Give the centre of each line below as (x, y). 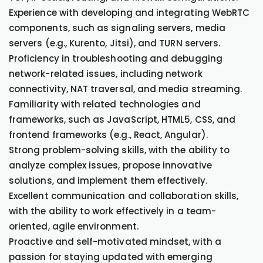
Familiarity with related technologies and (105, 104)
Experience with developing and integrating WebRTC (129, 13)
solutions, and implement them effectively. (108, 181)
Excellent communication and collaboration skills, (124, 196)
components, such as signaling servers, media (117, 28)
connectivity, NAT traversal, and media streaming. (126, 89)
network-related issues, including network (106, 74)
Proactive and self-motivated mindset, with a (115, 242)
